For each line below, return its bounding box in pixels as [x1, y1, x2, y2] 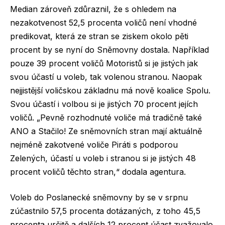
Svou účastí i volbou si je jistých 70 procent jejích [10, 98, 198, 109]
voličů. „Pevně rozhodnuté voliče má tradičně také [10, 112, 202, 123]
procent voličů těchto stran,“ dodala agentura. [10, 166, 186, 177]
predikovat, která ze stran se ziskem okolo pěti [10, 31, 188, 41]
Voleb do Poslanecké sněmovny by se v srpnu [10, 192, 188, 203]
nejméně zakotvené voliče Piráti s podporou [10, 139, 178, 150]
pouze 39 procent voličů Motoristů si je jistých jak [10, 58, 198, 68]
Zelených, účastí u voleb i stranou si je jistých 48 [10, 153, 196, 163]
